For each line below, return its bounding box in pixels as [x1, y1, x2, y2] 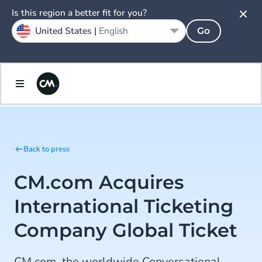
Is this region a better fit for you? [12, 6, 147, 19]
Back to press [23, 144, 70, 154]
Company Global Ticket [14, 219, 237, 242]
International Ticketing [14, 195, 233, 218]
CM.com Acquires [14, 171, 184, 194]
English [99, 25, 128, 37]
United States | [35, 25, 99, 37]
